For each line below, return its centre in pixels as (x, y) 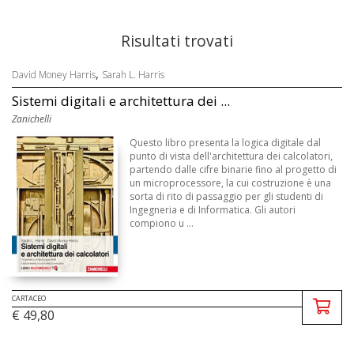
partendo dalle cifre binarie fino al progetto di (233, 169)
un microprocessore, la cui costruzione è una (231, 183)
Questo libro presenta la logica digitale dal (226, 143)
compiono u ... (162, 223)
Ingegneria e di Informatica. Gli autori (213, 210)
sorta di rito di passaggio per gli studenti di (227, 196)
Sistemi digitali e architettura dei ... (121, 101)
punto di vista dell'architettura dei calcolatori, (232, 156)
